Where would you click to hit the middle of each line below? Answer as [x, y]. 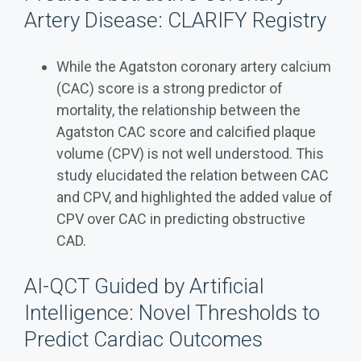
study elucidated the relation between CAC [193, 175]
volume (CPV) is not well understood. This [190, 153]
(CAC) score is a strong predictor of [170, 88]
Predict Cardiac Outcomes [143, 339]
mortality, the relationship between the [178, 110]
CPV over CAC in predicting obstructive [181, 218]
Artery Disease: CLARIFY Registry [175, 20]
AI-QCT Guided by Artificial [144, 286]
